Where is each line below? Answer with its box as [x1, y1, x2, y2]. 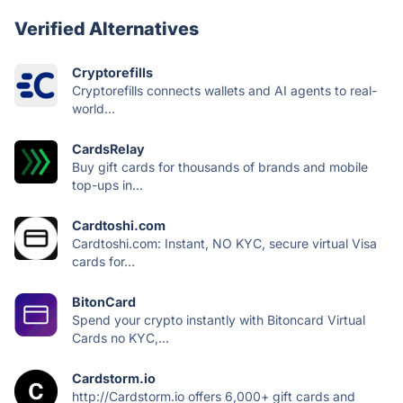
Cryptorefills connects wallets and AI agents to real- [72, 82, 377, 98]
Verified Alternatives [14, 17, 199, 40]
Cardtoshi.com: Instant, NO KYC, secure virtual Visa [72, 235, 377, 251]
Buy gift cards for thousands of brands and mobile [72, 158, 368, 175]
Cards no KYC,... [72, 329, 169, 345]
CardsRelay [72, 140, 145, 157]
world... [72, 100, 115, 116]
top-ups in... [72, 176, 143, 193]
